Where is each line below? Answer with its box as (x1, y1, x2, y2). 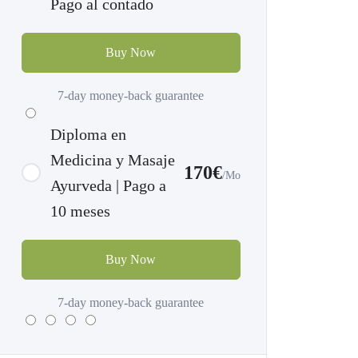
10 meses (50, 202, 110, 220)
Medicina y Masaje (50, 151, 175, 169)
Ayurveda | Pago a (50, 177, 166, 194)
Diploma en (50, 125, 126, 143)
